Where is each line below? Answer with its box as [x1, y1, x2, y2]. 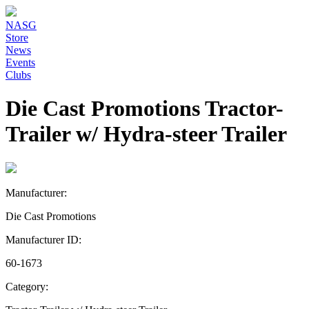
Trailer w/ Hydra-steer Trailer [6, 121, 287, 147]
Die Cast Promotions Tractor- [6, 96, 283, 121]
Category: [6, 280, 48, 292]
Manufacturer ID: [6, 233, 81, 246]
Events [6, 57, 35, 68]
